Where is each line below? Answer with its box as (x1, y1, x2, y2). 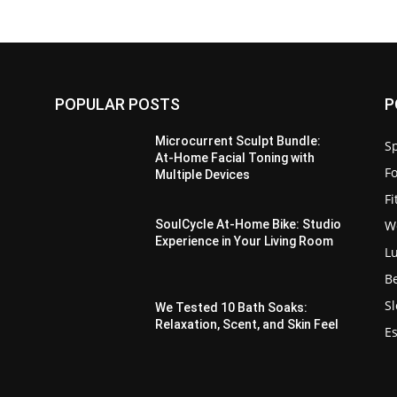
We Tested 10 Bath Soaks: (155, 300, 308, 315)
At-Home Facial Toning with (155, 150, 315, 165)
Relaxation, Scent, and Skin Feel (155, 316, 339, 331)
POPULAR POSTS (55, 94, 180, 113)
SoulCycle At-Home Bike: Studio (155, 216, 342, 231)
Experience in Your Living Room (155, 233, 334, 248)
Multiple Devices (155, 167, 251, 182)
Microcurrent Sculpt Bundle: (155, 133, 322, 148)
